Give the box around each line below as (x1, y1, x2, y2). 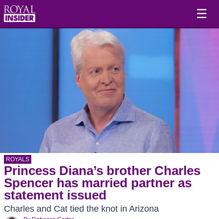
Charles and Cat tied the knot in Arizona (4, 204, 159, 214)
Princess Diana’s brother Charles (4, 164, 200, 177)
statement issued (4, 188, 107, 202)
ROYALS (6, 156, 29, 163)
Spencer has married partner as (4, 176, 192, 190)
